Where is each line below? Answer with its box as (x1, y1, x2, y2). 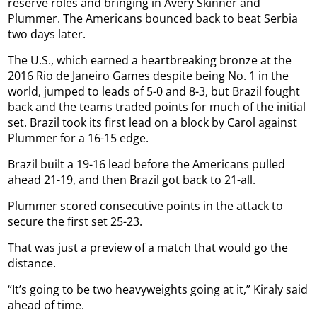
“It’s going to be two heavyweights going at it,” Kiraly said (8, 281, 309, 297)
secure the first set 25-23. (8, 213, 143, 229)
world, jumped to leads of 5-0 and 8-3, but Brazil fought (8, 83, 301, 99)
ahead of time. (8, 296, 85, 313)
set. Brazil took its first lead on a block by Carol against (8, 114, 298, 130)
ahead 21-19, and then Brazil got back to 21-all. (8, 171, 256, 188)
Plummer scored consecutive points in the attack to (8, 197, 284, 214)
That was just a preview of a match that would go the (8, 239, 289, 255)
